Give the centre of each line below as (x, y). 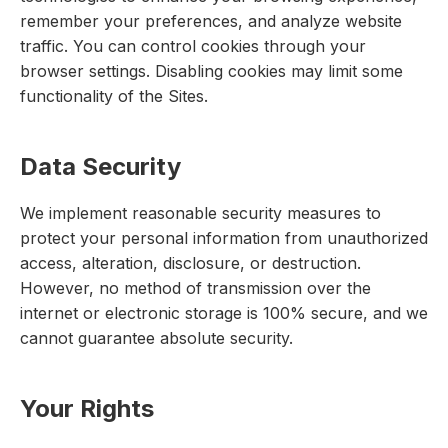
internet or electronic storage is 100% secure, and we (224, 313)
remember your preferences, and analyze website (211, 21)
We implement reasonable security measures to (200, 213)
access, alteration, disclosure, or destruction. (190, 263)
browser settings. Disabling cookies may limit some (211, 71)
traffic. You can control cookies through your (193, 46)
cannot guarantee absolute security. (156, 338)
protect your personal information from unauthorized (224, 238)
